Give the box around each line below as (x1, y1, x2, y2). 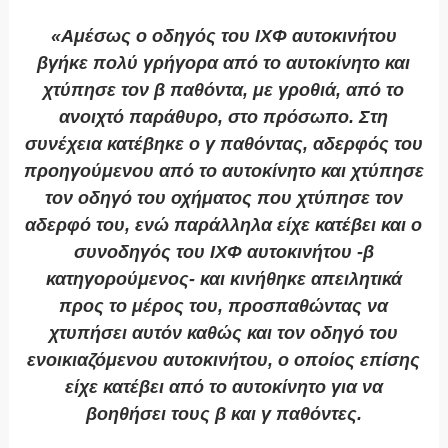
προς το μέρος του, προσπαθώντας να (59, 296, 389, 317)
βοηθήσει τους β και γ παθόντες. (85, 404, 362, 425)
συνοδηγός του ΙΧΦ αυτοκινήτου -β (73, 242, 374, 263)
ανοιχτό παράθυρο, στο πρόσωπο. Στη (59, 107, 389, 128)
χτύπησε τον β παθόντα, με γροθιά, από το (43, 80, 405, 101)
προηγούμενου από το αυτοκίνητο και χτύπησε (23, 161, 424, 182)
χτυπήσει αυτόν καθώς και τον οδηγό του (49, 323, 399, 344)
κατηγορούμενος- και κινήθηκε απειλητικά (45, 269, 402, 290)
